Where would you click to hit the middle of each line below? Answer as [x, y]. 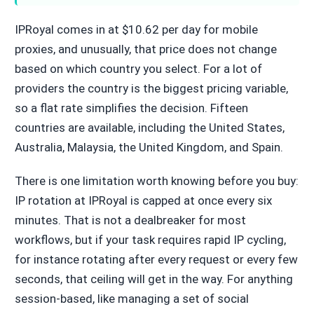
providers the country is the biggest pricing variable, [151, 88]
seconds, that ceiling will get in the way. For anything [153, 279]
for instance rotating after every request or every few [156, 259]
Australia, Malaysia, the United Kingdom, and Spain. [149, 147]
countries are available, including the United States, [149, 127]
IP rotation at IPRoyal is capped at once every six [143, 200]
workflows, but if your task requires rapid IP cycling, [150, 239]
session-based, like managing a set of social [131, 298]
